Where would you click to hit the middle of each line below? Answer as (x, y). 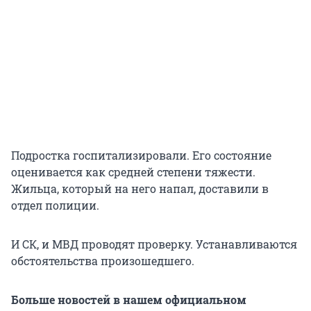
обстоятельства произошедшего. (103, 261)
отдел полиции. (55, 205)
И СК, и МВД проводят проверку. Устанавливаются (154, 244)
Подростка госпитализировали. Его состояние (141, 155)
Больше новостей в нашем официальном (129, 300)
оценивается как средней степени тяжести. (133, 172)
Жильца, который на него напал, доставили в (140, 189)
